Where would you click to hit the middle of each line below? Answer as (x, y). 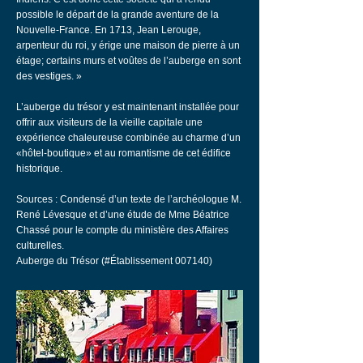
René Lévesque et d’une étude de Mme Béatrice (123, 215)
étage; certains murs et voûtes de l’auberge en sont (128, 61)
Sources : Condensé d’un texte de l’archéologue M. (129, 199)
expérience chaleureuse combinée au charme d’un (128, 138)
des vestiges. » (49, 76)
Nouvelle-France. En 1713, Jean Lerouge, (109, 30)
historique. (39, 169)
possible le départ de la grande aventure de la (117, 15)
